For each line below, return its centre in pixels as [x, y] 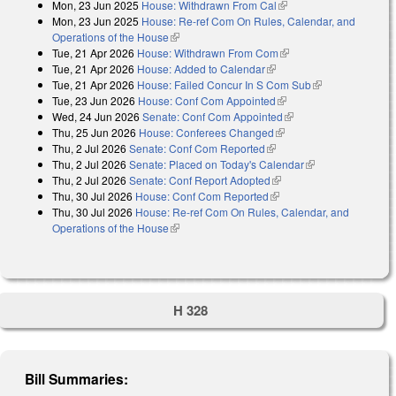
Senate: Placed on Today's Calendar [217, 164]
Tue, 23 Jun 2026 [94, 100]
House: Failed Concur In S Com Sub [224, 84]
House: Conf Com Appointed [207, 100]
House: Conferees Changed [206, 132]
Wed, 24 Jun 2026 [96, 116]
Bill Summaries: [77, 379]
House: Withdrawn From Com [208, 52]
